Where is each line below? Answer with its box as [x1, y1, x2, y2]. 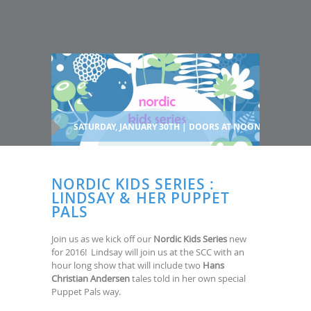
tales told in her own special [130, 271, 246, 285]
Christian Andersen [51, 271, 130, 285]
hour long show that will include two [51, 258, 203, 271]
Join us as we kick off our [51, 232, 153, 245]
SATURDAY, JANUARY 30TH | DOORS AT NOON [74, 120, 261, 133]
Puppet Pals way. [51, 285, 121, 298]
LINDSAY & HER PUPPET [51, 187, 230, 208]
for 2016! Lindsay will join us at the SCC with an [51, 245, 244, 258]
